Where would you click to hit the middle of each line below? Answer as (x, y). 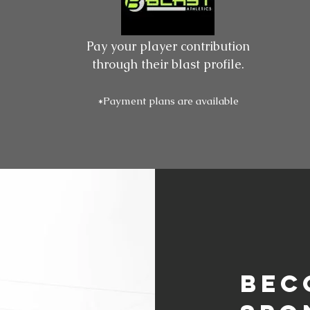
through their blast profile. (168, 64)
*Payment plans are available (168, 101)
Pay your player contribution (168, 46)
